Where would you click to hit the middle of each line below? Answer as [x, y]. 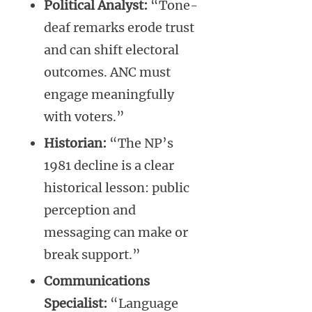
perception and [90, 210]
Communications [97, 281]
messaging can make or [116, 232]
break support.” [92, 254]
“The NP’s [140, 143]
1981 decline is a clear [109, 165]
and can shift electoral [111, 49]
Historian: [75, 143]
